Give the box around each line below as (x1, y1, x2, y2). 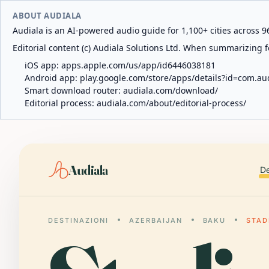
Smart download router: (25, 85, 123, 96)
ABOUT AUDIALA (13, 10, 82, 21)
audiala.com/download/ (123, 85, 218, 96)
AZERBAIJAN (128, 216, 183, 225)
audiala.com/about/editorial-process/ (97, 97, 246, 109)
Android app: (25, 72, 80, 83)
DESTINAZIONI (48, 216, 109, 225)
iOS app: (25, 59, 61, 71)
